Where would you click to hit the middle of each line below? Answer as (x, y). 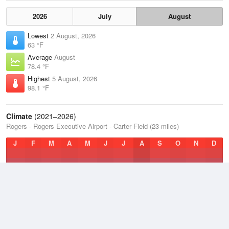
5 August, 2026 (75, 78)
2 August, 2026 (73, 36)
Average (41, 57)
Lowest (39, 36)
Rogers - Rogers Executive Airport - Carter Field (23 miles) (93, 126)
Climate (19, 116)
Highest (40, 78)
